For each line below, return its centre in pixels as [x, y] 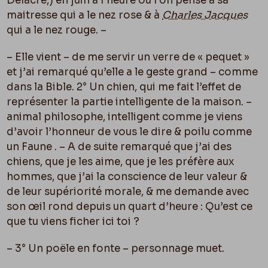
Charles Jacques [205, 16]
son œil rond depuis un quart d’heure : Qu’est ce [130, 207]
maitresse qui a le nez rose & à [85, 16]
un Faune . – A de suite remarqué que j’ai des [119, 147]
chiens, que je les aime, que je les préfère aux [121, 162]
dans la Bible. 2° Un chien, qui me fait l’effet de [124, 87]
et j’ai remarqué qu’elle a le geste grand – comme [133, 72]
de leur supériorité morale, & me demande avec [128, 192]
